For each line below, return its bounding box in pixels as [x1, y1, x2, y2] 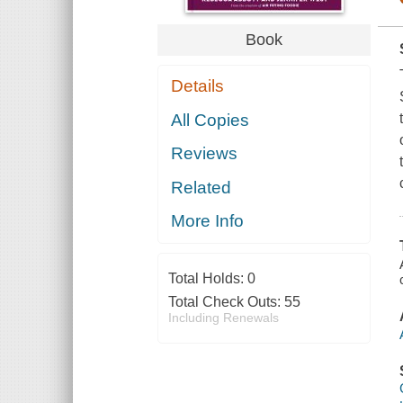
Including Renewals [167, 310, 279, 326]
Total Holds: [167, 271, 247, 287]
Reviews [171, 144, 238, 164]
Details [171, 76, 225, 96]
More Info [171, 211, 245, 231]
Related [171, 177, 232, 197]
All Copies [171, 110, 250, 130]
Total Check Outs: [167, 294, 284, 310]
